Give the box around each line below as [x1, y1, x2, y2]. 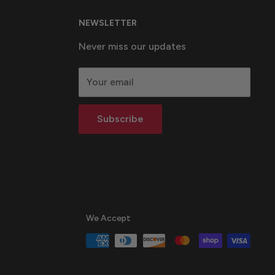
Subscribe [97, 112, 144, 125]
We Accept [86, 212, 131, 223]
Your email [87, 76, 134, 88]
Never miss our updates [79, 40, 186, 52]
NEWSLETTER [79, 17, 137, 28]
